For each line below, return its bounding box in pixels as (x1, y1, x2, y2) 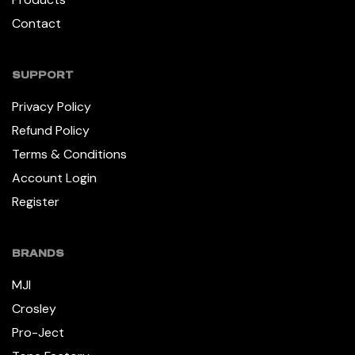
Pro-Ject (12, 323, 64, 341)
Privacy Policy (12, 97, 91, 115)
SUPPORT (12, 68, 74, 81)
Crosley (12, 300, 56, 317)
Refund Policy (12, 121, 90, 139)
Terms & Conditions (12, 145, 127, 162)
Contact (12, 14, 61, 32)
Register (12, 193, 59, 210)
